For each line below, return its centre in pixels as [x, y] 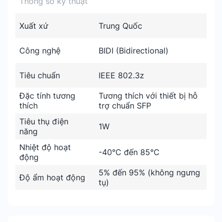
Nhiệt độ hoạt [45, 147]
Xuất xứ [34, 26]
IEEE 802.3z [121, 75]
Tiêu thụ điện [44, 121]
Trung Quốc [120, 26]
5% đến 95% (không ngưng [149, 172]
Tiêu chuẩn [40, 75]
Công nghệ [40, 51]
